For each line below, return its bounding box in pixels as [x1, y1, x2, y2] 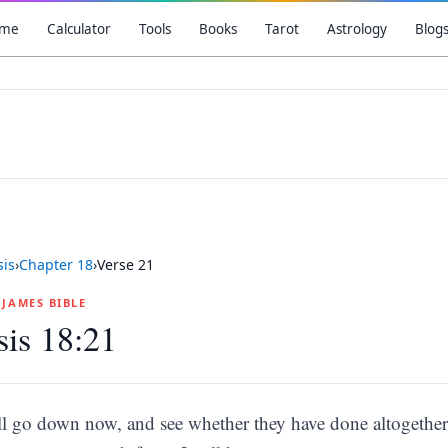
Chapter [19, 255, 77, 274]
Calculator [46, 20, 111, 38]
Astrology [326, 20, 387, 38]
